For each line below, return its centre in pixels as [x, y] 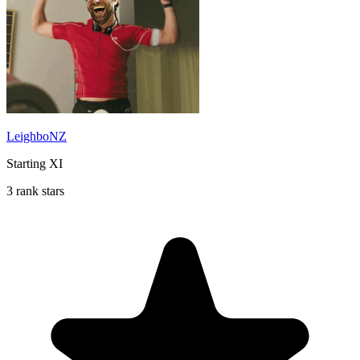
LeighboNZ [37, 136]
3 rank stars [35, 190]
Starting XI [35, 163]
